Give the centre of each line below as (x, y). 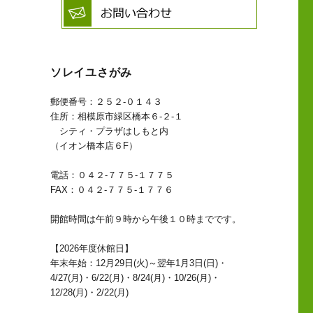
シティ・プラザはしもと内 (109, 131)
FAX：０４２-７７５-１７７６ (111, 190)
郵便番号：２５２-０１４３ (106, 102)
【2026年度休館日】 (92, 249)
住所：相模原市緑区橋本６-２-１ (116, 117)
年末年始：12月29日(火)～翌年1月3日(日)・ (138, 263)
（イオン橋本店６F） (94, 146)
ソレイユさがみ (91, 73)
